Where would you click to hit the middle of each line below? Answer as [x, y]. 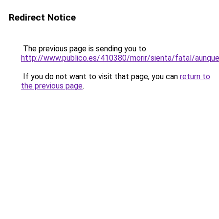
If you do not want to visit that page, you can [100, 77]
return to [195, 77]
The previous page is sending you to [84, 49]
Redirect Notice [42, 17]
